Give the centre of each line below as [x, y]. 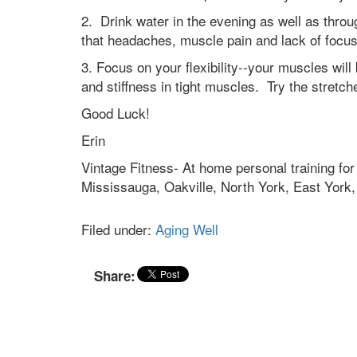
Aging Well [187, 229]
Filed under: [118, 229]
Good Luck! [116, 113]
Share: [115, 276]
